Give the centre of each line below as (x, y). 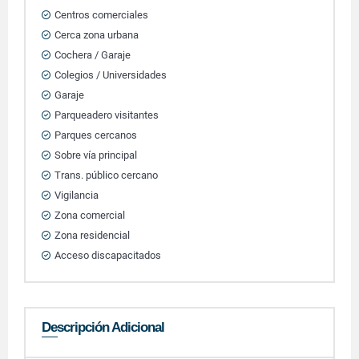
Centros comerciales (101, 15)
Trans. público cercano (106, 175)
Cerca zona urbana (97, 35)
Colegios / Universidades (111, 75)
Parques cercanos (96, 135)
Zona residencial (92, 235)
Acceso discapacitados (108, 255)
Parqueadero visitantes (107, 115)
